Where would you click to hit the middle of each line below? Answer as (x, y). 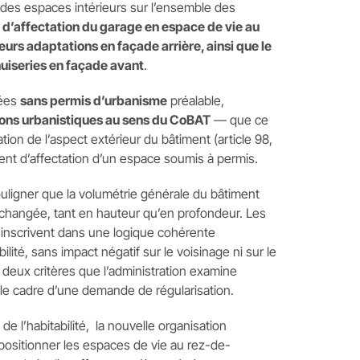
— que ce (239, 120)
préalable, (195, 100)
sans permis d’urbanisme (93, 100)
